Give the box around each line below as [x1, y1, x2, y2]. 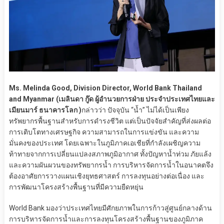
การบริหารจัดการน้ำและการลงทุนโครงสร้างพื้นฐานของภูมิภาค [8, 214, 203, 223]
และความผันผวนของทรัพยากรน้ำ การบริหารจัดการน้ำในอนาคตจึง [8, 160, 213, 169]
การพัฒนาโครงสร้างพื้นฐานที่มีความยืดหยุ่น [8, 182, 143, 191]
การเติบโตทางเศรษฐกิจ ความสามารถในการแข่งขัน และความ [8, 127, 199, 136]
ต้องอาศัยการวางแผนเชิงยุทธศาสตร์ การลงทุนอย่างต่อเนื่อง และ [8, 171, 204, 180]
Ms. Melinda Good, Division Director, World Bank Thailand [8, 83, 202, 92]
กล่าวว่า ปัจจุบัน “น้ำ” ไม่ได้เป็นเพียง [81, 105, 189, 114]
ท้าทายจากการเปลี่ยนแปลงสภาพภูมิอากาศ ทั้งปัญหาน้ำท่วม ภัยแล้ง [8, 149, 211, 158]
